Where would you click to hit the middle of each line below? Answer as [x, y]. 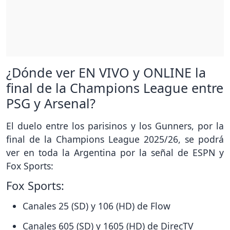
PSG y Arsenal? [51, 103]
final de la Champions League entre [115, 88]
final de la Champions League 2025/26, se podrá [115, 139]
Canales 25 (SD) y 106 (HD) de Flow [97, 206]
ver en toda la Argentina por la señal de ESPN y [115, 153]
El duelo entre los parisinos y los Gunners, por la [115, 126]
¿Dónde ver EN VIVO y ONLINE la [106, 73]
